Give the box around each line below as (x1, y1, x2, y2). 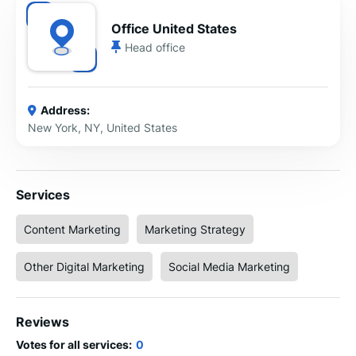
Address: (41, 103, 90, 117)
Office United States (111, 20, 237, 37)
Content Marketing (24, 222, 121, 236)
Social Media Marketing (168, 260, 290, 273)
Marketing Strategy (145, 222, 246, 236)
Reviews (16, 314, 69, 330)
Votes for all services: (16, 338, 132, 351)
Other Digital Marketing (24, 260, 145, 273)
